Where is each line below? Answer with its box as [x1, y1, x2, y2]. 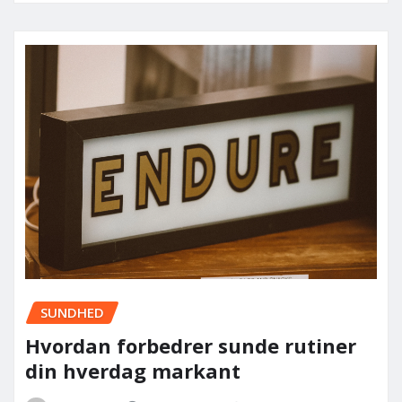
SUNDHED [40, 303, 104, 322]
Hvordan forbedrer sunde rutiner [25, 331, 356, 359]
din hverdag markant [25, 356, 240, 384]
